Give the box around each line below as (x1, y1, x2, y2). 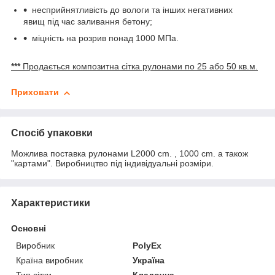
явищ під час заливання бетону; (23, 17, 152, 27)
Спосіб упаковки (11, 127, 93, 138)
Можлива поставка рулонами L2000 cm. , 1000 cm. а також (11, 148, 248, 158)
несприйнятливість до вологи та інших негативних (32, 5, 233, 15)
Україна (133, 255, 165, 265)
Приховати (11, 87, 59, 98)
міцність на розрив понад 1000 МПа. (32, 33, 179, 44)
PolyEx (133, 240, 162, 250)
